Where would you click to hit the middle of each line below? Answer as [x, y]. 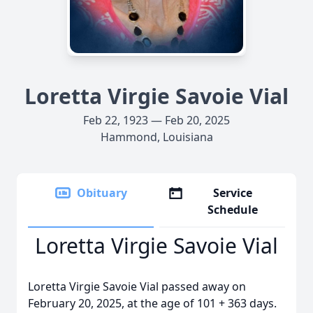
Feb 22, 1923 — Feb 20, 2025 [156, 120]
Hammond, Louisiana [156, 137]
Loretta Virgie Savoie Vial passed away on [137, 286]
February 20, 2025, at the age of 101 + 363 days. [152, 303]
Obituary [102, 193]
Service [233, 193]
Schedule [233, 210]
